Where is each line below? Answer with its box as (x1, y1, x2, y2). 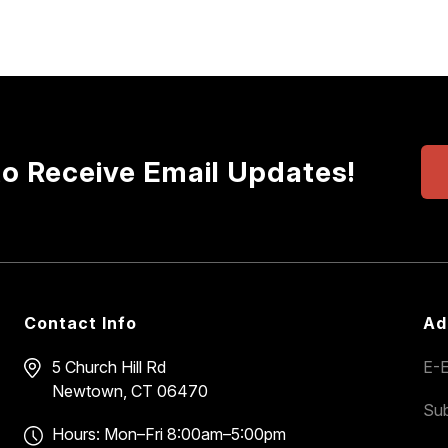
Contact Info (23, 312, 137, 333)
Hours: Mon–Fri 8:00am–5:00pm (51, 424, 286, 445)
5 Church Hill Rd (51, 357, 166, 378)
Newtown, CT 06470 (51, 381, 208, 402)
